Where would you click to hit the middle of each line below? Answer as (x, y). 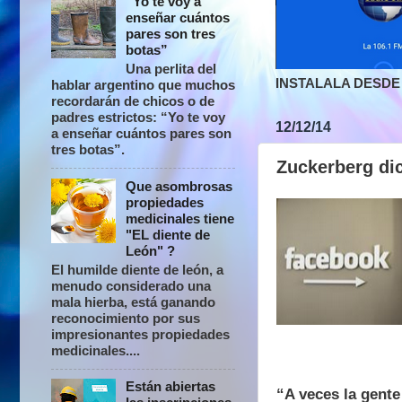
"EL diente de (168, 234)
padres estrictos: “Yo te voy (138, 118)
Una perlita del (171, 69)
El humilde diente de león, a (137, 269)
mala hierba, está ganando (133, 301)
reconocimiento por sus (126, 318)
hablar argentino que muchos (143, 85)
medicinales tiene (180, 218)
